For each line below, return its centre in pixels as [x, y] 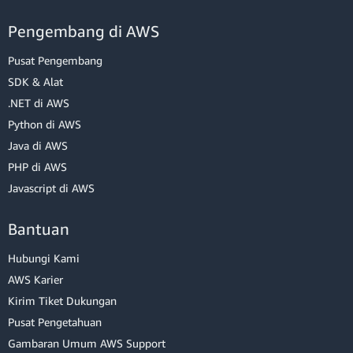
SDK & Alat [35, 81]
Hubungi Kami [44, 258]
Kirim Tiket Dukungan [62, 300]
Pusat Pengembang [55, 60]
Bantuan [39, 229]
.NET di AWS [39, 102]
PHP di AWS [37, 166]
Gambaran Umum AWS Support [87, 343]
